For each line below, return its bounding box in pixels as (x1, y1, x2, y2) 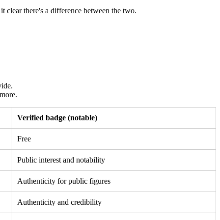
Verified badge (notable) (17, 113, 97, 122)
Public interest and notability (17, 155, 105, 164)
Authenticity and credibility (17, 197, 102, 206)
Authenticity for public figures (17, 176, 110, 185)
